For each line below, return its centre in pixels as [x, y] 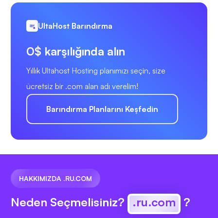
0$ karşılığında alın [76, 51]
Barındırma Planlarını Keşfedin [102, 109]
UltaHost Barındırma [75, 26]
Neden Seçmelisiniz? [69, 202]
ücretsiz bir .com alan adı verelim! [82, 86]
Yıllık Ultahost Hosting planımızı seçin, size [96, 71]
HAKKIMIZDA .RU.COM [55, 179]
